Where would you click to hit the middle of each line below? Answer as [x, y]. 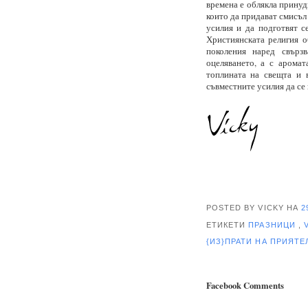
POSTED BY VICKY [246, 207]
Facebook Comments [245, 285]
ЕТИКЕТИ [227, 224]
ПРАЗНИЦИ [274, 224]
